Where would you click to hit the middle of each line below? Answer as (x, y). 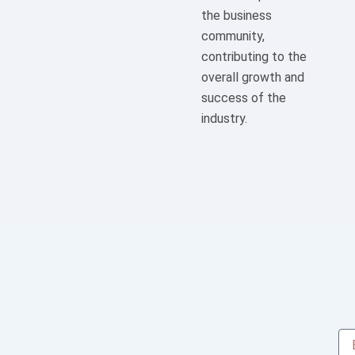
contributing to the (254, 57)
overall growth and (253, 78)
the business (237, 16)
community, (233, 36)
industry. (224, 119)
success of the (244, 98)
